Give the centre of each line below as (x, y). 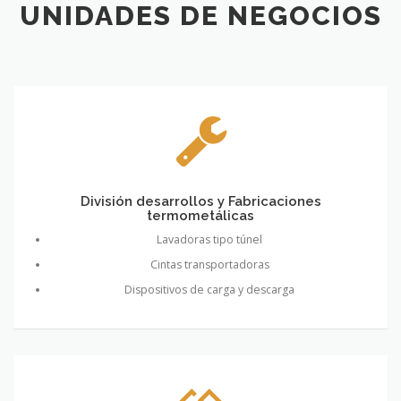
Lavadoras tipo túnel (209, 239)
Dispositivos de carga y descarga (209, 289)
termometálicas (200, 215)
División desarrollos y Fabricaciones (200, 200)
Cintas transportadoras (209, 264)
